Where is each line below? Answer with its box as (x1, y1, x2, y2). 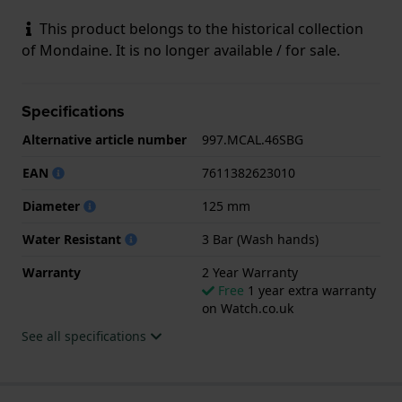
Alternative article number (22, 130, 187, 148)
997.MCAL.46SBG (202, 130, 303, 148)
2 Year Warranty (202, 263, 298, 281)
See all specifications (22, 327, 150, 345)
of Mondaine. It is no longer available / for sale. (22, 39, 340, 60)
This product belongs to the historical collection (36, 18, 363, 39)
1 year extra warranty (244, 281, 376, 299)
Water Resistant (22, 230, 125, 248)
